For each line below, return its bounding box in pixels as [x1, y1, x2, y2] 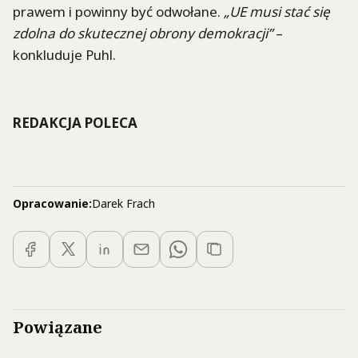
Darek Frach [92, 195, 155, 211]
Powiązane [13, 316, 102, 338]
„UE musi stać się [224, 2, 330, 21]
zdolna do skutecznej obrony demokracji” [13, 23, 272, 42]
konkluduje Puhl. [13, 45, 116, 64]
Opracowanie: [13, 195, 92, 211]
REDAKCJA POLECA [13, 113, 137, 132]
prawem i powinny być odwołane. [13, 2, 224, 21]
